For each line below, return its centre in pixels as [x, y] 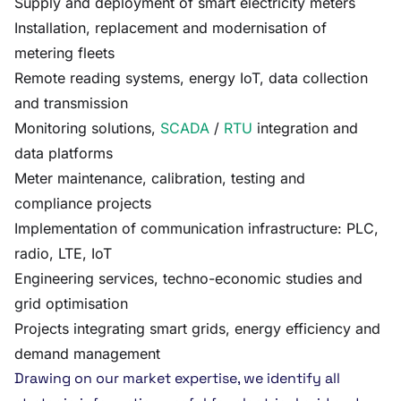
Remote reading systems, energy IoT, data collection [191, 78]
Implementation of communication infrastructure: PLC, [196, 228]
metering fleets [64, 53]
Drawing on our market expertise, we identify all [177, 378]
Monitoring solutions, [87, 128]
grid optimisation [71, 303]
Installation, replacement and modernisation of [171, 28]
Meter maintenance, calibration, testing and [160, 178]
